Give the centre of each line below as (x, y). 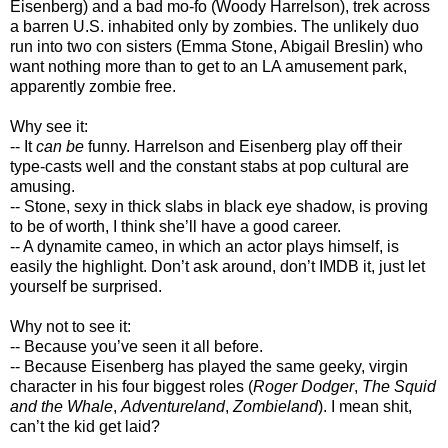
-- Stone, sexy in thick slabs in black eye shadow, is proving (219, 206)
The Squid (399, 386)
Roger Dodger (303, 386)
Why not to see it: (70, 326)
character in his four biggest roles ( (131, 386)
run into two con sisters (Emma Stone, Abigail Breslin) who (216, 46)
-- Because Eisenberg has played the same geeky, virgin (209, 366)
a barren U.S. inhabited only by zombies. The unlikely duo (214, 26)
